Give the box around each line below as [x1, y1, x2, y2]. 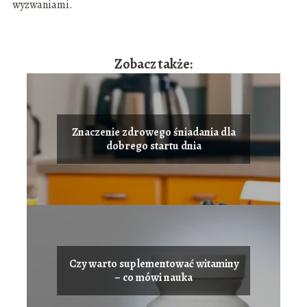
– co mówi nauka [114, 270, 193, 286]
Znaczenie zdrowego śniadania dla [71, 125, 236, 140]
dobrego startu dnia [106, 138, 201, 154]
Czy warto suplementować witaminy [69, 256, 238, 272]
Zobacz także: [114, 55, 193, 74]
